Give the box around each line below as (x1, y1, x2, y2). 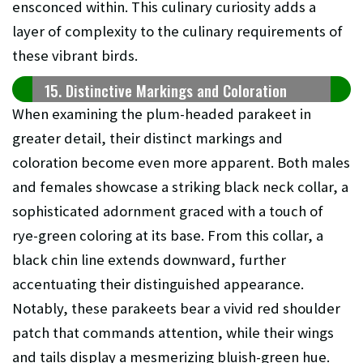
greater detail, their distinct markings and (12, 129, 283, 148)
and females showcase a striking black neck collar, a (12, 177, 348, 197)
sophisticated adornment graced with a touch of (12, 202, 323, 221)
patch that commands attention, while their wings (12, 323, 334, 343)
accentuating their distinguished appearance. (12, 275, 304, 294)
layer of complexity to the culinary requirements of (12, 22, 343, 41)
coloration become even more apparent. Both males (12, 153, 350, 173)
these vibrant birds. (12, 46, 138, 66)
